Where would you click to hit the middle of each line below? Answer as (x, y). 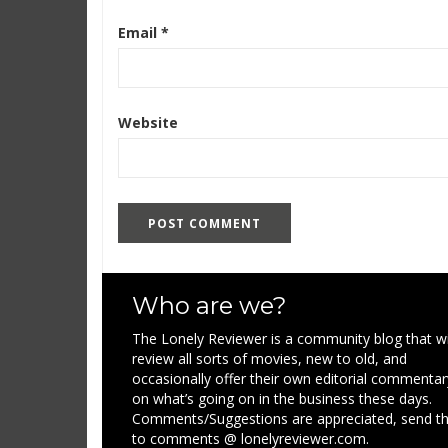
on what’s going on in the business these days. (282, 398)
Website (148, 122)
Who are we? (209, 305)
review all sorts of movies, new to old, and (269, 358)
